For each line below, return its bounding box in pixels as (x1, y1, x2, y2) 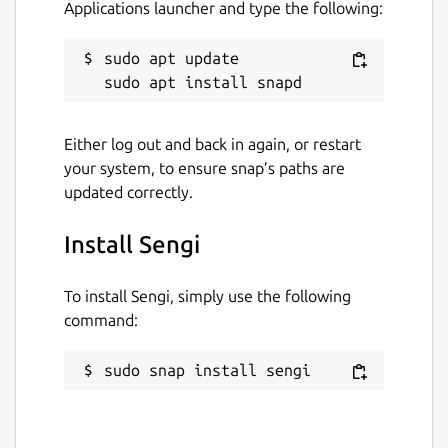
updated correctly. (64, 183, 193, 202)
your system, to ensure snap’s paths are (64, 159, 345, 178)
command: (64, 311, 138, 330)
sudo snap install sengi (104, 361, 311, 380)
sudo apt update (104, 49, 239, 68)
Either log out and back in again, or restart (64, 135, 361, 154)
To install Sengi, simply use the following (64, 287, 351, 306)
